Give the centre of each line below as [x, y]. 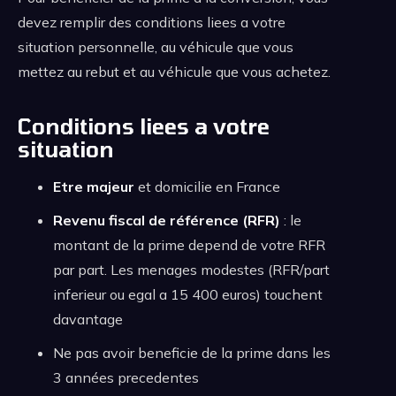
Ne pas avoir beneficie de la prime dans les [192, 353]
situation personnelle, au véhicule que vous [156, 47]
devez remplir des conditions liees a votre [152, 23]
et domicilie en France [207, 187]
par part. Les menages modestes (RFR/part [191, 270]
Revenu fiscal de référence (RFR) [167, 221]
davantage [88, 320]
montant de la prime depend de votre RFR [189, 245]
